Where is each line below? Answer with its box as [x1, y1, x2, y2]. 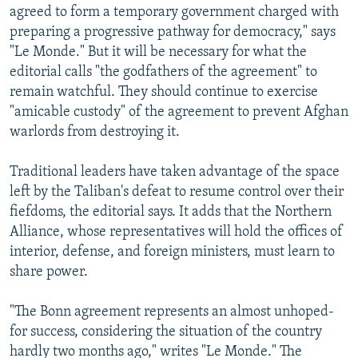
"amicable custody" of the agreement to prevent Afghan [10, 104, 348, 120]
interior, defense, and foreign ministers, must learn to [10, 244, 335, 260]
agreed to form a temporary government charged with [10, 4, 339, 20]
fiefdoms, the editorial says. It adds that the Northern [10, 204, 332, 220]
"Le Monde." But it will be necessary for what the [10, 44, 307, 60]
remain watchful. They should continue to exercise [10, 84, 318, 100]
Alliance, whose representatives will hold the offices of [10, 224, 343, 240]
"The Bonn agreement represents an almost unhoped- [10, 304, 334, 320]
